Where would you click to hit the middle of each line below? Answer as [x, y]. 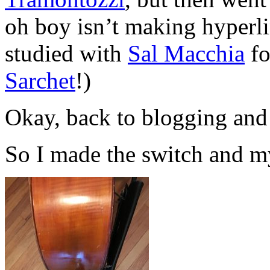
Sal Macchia [186, 53]
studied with [66, 53]
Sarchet [40, 80]
